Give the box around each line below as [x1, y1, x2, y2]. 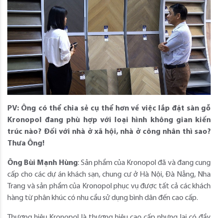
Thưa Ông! [7, 139, 44, 147]
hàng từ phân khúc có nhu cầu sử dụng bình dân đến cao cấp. [7, 194, 198, 202]
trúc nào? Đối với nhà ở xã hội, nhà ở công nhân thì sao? [7, 127, 211, 136]
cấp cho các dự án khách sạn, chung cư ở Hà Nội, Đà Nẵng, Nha [7, 170, 211, 179]
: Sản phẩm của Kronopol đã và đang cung [77, 159, 211, 167]
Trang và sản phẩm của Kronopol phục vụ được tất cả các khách [7, 182, 211, 190]
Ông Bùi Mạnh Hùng [7, 159, 78, 167]
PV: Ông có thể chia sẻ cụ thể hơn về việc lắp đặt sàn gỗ [7, 104, 211, 112]
